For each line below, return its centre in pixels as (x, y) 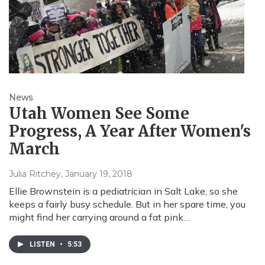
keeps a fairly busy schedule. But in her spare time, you (127, 204)
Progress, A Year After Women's (130, 131)
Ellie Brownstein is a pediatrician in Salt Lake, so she (123, 191)
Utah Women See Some (99, 114)
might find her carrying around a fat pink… (99, 217)
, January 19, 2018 (97, 174)
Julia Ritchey (35, 174)
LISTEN (43, 245)
